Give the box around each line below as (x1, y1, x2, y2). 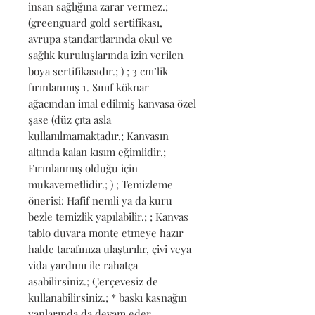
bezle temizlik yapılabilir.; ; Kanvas (28, 209, 188, 224)
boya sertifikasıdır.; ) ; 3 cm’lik (28, 63, 168, 78)
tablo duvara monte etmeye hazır (28, 225, 184, 240)
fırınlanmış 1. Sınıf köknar (28, 79, 149, 94)
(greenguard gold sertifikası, (28, 15, 162, 30)
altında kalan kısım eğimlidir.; (28, 144, 166, 159)
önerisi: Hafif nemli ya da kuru (28, 193, 172, 207)
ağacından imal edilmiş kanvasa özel (28, 96, 196, 110)
